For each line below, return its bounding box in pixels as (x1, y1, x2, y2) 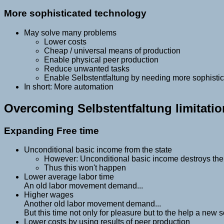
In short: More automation (24, 82, 113, 91)
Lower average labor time (24, 172, 114, 181)
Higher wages (24, 190, 73, 199)
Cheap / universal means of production (44, 46, 180, 55)
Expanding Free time (4, 125, 99, 136)
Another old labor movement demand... (24, 199, 161, 208)
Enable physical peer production (44, 55, 158, 64)
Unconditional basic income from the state (24, 145, 172, 154)
